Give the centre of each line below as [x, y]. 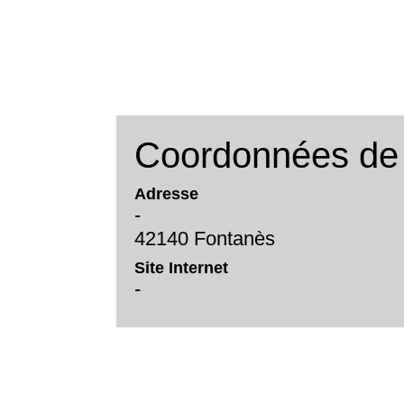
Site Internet [182, 267]
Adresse [167, 194]
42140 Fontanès [205, 239]
